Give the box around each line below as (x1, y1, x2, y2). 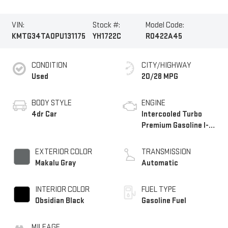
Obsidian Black (35, 196, 84, 206)
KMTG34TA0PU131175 (11, 32, 85, 42)
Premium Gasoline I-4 (141, 121, 214, 131)
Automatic (141, 158, 178, 168)
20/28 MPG (141, 72, 178, 82)
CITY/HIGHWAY (141, 61, 191, 71)
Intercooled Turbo (141, 109, 202, 120)
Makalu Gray (35, 158, 76, 168)
